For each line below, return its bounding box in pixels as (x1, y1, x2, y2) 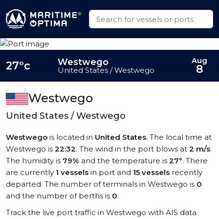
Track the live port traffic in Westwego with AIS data (6, 208, 197, 217)
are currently (6, 168, 56, 177)
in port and (88, 168, 133, 177)
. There (182, 156, 208, 165)
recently (170, 168, 202, 177)
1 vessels (56, 168, 88, 177)
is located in (47, 132, 95, 142)
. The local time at (146, 132, 212, 142)
